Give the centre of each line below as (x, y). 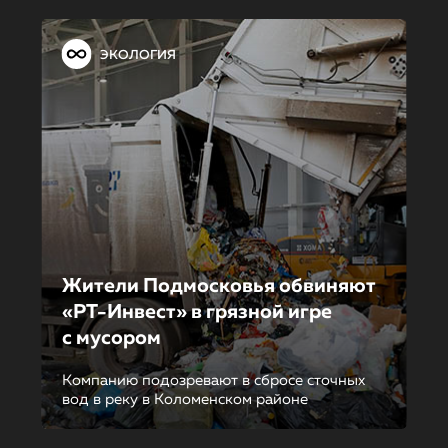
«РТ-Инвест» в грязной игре (196, 312)
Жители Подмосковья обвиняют (218, 286)
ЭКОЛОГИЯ (137, 55)
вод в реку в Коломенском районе (184, 399)
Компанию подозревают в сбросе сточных (213, 380)
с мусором (111, 338)
